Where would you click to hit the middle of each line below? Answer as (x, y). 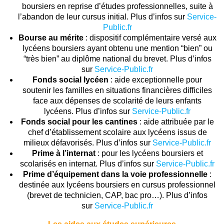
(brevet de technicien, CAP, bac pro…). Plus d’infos (117, 195)
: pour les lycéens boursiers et (149, 153)
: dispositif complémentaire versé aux (150, 37)
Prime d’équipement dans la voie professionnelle (115, 174)
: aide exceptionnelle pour (155, 79)
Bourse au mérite (51, 37)
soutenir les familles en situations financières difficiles (117, 90)
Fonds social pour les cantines (79, 121)
